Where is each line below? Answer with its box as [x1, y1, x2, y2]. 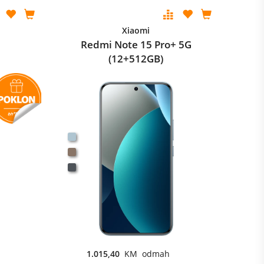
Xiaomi [122, 25, 150, 36]
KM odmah [124, 248, 170, 259]
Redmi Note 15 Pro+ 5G [80, 38, 192, 51]
